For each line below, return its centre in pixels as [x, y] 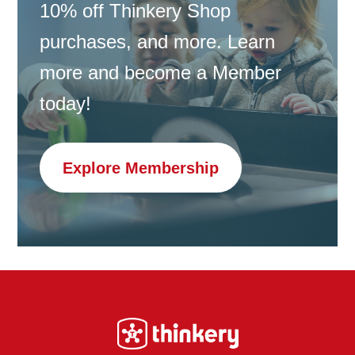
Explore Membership [140, 168]
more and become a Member [160, 73]
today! [65, 104]
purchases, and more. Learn [157, 42]
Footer [54, 330]
